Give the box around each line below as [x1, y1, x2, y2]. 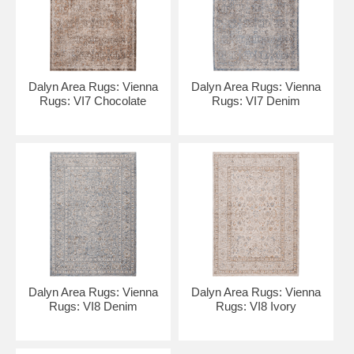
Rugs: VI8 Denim [48, 299, 137, 313]
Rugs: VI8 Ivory [215, 299, 296, 313]
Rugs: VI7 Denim [211, 94, 300, 107]
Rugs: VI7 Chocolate [40, 94, 147, 107]
